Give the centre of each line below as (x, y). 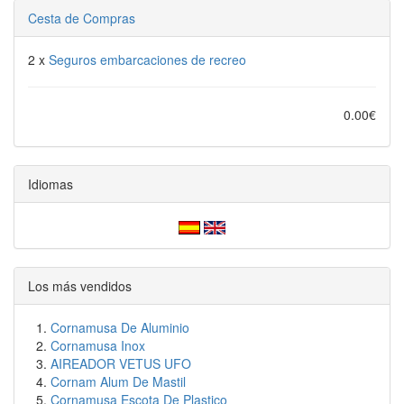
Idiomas (50, 184)
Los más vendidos (80, 286)
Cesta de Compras (82, 18)
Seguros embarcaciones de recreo (147, 60)
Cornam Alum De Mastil (118, 381)
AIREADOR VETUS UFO (121, 363)
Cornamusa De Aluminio (120, 327)
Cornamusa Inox (98, 345)
